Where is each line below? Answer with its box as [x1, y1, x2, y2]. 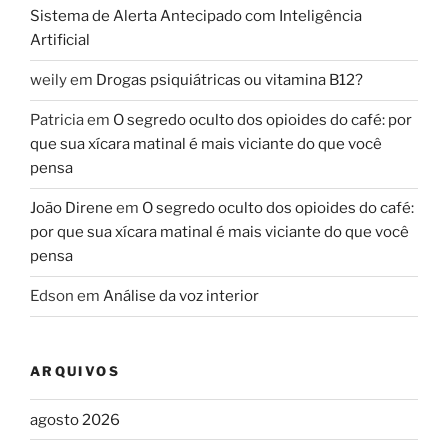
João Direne [30, 199, 113, 218]
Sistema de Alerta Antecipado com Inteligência [30, 7, 362, 26]
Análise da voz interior [103, 287, 259, 306]
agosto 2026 [30, 410, 120, 429]
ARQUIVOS [30, 362, 120, 379]
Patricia [30, 111, 84, 130]
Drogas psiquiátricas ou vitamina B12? [96, 71, 363, 90]
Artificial [30, 31, 90, 50]
